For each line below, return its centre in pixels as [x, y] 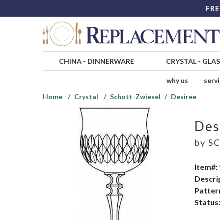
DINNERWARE [110, 61]
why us [177, 81]
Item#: [206, 166]
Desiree [184, 97]
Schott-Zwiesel [135, 97]
